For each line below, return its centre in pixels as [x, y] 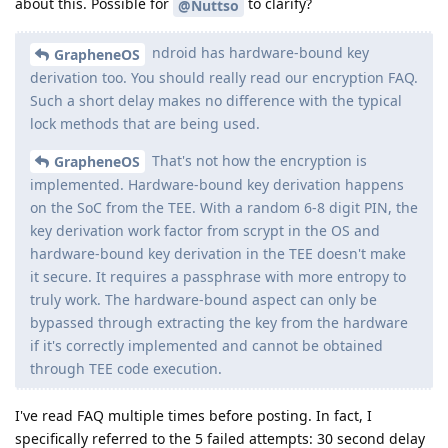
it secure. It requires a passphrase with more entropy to [218, 277]
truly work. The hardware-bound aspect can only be [203, 300]
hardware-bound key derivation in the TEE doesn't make [218, 254]
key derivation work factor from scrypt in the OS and [205, 231]
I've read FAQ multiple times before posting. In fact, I [193, 416]
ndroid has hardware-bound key [258, 52]
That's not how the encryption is [257, 160]
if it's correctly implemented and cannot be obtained [206, 346]
